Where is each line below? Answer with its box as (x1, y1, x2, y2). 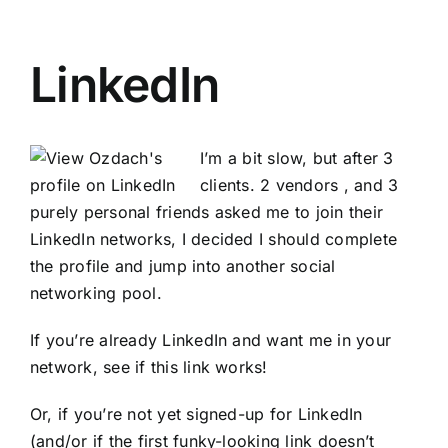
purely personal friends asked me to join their (30, 202, 384, 223)
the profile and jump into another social (30, 256, 336, 277)
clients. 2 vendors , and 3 (200, 175, 399, 196)
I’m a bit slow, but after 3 (200, 148, 394, 169)
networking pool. (30, 283, 162, 304)
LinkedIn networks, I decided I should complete (30, 229, 398, 250)
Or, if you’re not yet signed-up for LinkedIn (30, 404, 363, 425)
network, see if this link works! (30, 357, 268, 378)
